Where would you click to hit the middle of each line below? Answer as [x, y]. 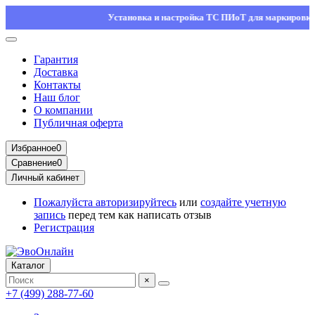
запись [50, 215]
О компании [63, 110]
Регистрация [64, 227]
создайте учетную [243, 202]
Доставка [56, 72]
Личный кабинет [45, 178]
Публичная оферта [78, 123]
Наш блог [57, 97]
